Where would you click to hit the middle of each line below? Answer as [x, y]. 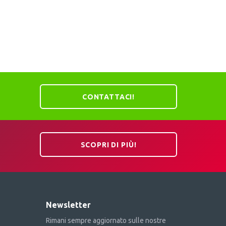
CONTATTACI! [108, 97]
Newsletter [68, 205]
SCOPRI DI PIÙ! [108, 145]
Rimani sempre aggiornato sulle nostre [106, 221]
